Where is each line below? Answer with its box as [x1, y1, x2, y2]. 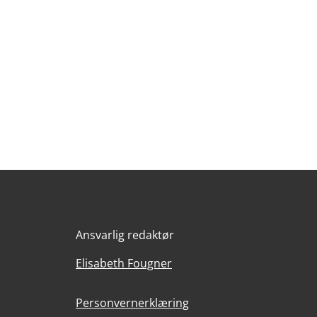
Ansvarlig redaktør [76, 227, 174, 243]
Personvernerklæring [76, 295, 189, 311]
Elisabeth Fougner [76, 255, 172, 271]
